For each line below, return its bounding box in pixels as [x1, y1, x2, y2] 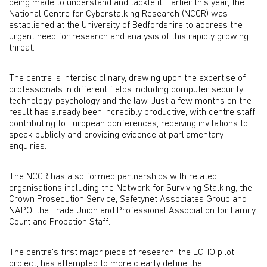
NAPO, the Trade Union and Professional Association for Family [9, 206, 256, 216]
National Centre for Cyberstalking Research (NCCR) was [9, 10, 228, 19]
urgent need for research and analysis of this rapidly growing [9, 32, 249, 42]
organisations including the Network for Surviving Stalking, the [9, 184, 252, 193]
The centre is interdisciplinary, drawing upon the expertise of [9, 74, 246, 83]
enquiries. [9, 142, 46, 151]
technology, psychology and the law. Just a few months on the [9, 97, 252, 106]
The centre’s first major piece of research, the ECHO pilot [9, 248, 234, 257]
